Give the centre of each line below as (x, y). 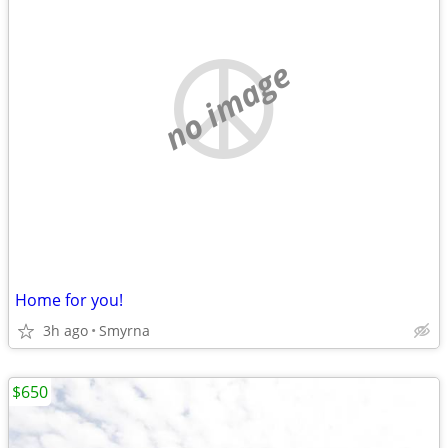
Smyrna (124, 330)
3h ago (65, 330)
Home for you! (69, 300)
